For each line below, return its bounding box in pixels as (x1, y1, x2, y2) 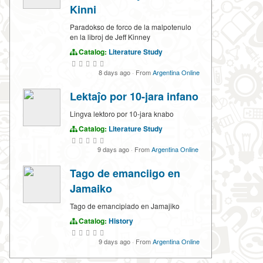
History (109, 215, 133, 227)
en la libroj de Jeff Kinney (70, 32, 150, 42)
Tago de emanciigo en (70, 166, 180, 181)
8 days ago (99, 68, 132, 77)
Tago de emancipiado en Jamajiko (70, 201, 180, 211)
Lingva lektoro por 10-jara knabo (70, 109, 174, 119)
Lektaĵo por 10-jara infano (70, 89, 198, 104)
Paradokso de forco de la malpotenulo (70, 22, 191, 32)
